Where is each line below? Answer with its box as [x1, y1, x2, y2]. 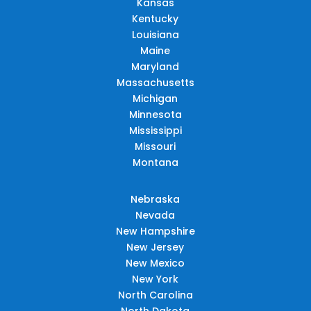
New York [132, 271, 179, 286]
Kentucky [132, 11, 179, 26]
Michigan [133, 91, 178, 106]
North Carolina [117, 287, 193, 302]
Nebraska [131, 192, 180, 206]
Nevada [135, 208, 176, 222]
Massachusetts [116, 75, 194, 90]
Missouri [135, 139, 176, 153]
